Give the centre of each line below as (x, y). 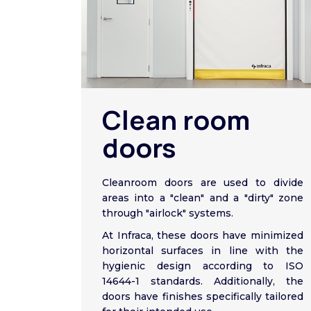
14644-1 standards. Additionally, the (203, 281)
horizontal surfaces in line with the (203, 251)
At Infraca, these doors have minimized (203, 236)
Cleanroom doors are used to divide (203, 183)
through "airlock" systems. (168, 213)
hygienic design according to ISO (203, 266)
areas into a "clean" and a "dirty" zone (203, 198)
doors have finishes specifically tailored (203, 297)
